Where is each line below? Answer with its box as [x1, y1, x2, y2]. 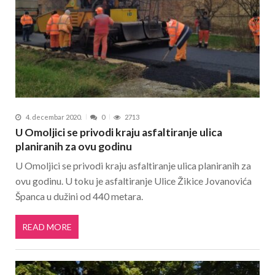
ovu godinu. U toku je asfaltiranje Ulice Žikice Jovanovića [15, 175, 252, 187]
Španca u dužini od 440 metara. [15, 190, 143, 203]
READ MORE [22, 221, 72, 232]
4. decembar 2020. [26, 112, 82, 121]
